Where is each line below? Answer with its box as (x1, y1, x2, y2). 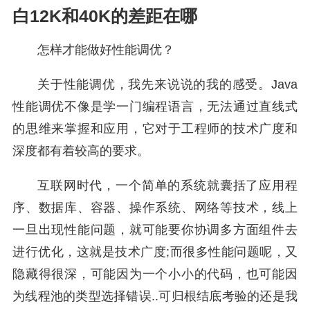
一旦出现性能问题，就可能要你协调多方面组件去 (12, 223, 298, 237)
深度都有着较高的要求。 (12, 144, 149, 158)
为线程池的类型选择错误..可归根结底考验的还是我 (12, 289, 298, 303)
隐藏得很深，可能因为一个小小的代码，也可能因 (12, 267, 298, 281)
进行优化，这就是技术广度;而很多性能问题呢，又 (12, 245, 298, 259)
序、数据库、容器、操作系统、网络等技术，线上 (12, 201, 298, 215)
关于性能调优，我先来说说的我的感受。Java (37, 77, 298, 91)
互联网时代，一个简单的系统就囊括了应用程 (37, 179, 298, 192)
